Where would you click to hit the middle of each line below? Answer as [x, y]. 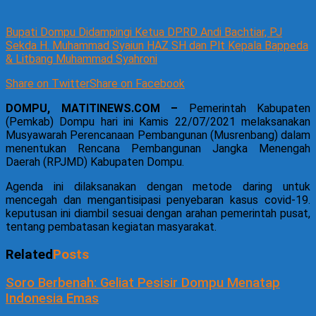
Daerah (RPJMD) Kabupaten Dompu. [95, 162]
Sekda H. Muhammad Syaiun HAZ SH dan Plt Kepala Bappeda [157, 45]
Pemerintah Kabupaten [249, 108]
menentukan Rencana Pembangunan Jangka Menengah [158, 148]
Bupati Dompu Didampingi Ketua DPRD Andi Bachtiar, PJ [144, 32]
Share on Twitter [48, 83]
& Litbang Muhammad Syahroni [81, 59]
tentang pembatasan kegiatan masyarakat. [111, 226]
